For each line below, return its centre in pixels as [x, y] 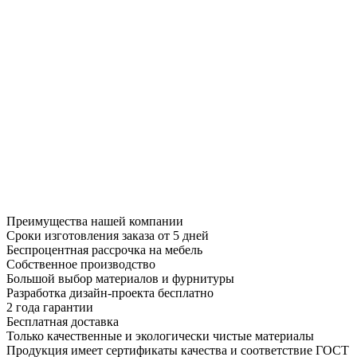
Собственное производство [81, 264]
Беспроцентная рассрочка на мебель [104, 249]
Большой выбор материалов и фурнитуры [120, 278]
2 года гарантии [50, 307]
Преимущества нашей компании [95, 221]
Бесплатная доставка [63, 321]
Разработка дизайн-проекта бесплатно [110, 292]
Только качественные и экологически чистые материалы [160, 335]
